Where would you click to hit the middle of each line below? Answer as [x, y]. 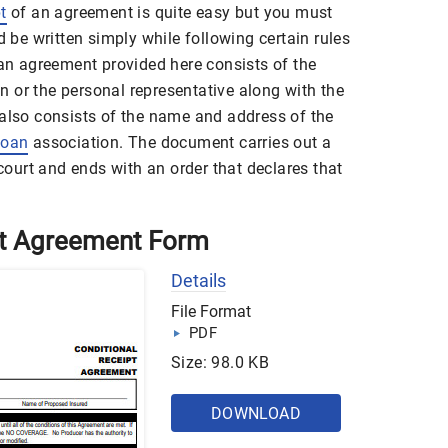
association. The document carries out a [180, 143]
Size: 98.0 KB [220, 363]
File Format [211, 312]
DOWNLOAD [256, 414]
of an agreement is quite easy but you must [169, 13]
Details [198, 281]
